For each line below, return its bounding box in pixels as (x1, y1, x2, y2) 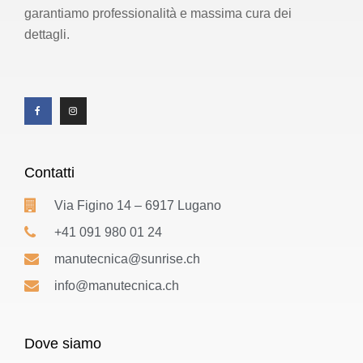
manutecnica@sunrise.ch (53, 252, 200, 266)
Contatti (24, 164, 75, 181)
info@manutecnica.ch (53, 279, 179, 293)
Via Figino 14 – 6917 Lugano (53, 199, 221, 212)
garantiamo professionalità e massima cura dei (24, 6, 292, 21)
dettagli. (24, 28, 70, 42)
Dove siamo (24, 335, 101, 352)
